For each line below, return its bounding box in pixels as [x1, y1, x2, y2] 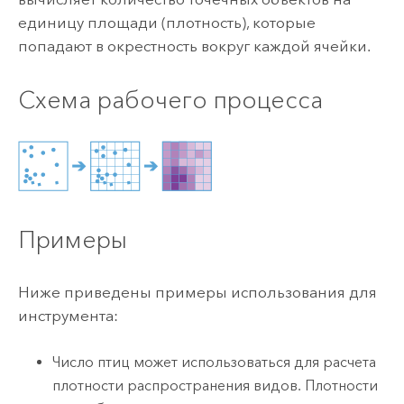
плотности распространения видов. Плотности [52, 377, 379, 395]
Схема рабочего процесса [17, 84, 323, 115]
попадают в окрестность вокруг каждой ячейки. [17, 37, 371, 56]
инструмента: [17, 306, 118, 325]
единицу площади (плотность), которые [17, 14, 316, 32]
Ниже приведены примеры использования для [17, 282, 377, 301]
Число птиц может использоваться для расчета [52, 353, 377, 372]
